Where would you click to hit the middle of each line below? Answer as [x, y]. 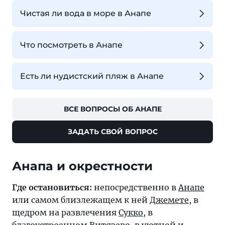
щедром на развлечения [65, 213]
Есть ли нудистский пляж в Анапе [92, 76]
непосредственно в [135, 188]
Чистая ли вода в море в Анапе [86, 14]
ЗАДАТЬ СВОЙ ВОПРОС [113, 132]
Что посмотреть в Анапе [71, 45]
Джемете [169, 200]
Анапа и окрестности [82, 166]
